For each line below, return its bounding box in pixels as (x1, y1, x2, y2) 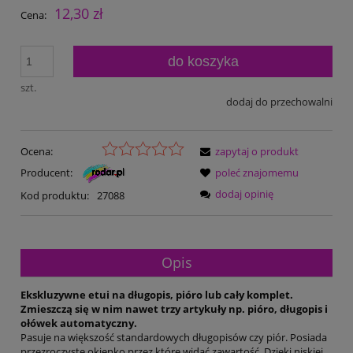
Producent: (20, 165, 75, 180)
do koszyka (167, 53, 239, 69)
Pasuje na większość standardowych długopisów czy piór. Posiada (20, 329, 327, 344)
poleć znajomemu (215, 165, 299, 180)
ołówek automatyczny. (20, 315, 137, 330)
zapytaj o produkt (215, 144, 299, 159)
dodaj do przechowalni (226, 94, 333, 109)
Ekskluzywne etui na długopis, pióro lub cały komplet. (20, 287, 293, 302)
